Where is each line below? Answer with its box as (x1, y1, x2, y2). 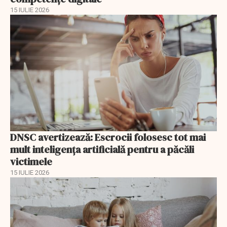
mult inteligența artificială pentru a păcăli (10, 142, 194, 157)
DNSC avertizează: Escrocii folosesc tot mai (10, 130, 206, 144)
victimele (10, 154, 52, 169)
